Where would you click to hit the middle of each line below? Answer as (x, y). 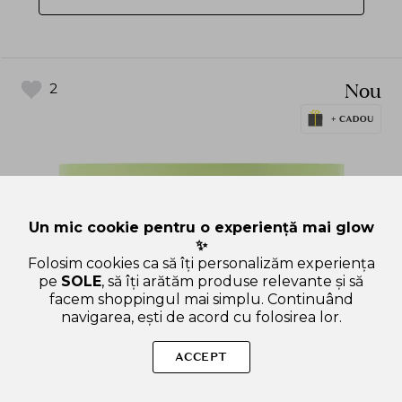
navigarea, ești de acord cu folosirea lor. (201, 317)
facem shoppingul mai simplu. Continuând (201, 299)
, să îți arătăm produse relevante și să (232, 281)
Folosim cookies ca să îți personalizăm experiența (201, 263)
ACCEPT (201, 357)
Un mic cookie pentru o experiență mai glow (201, 227)
